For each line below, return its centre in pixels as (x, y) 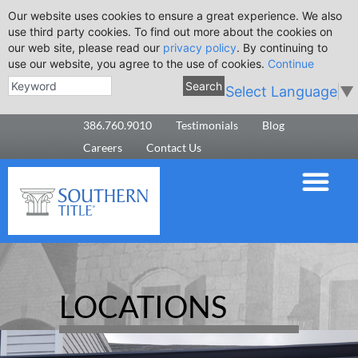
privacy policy (200, 48)
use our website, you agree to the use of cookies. (138, 64)
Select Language (282, 92)
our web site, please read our (86, 48)
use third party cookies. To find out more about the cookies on (170, 32)
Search (204, 86)
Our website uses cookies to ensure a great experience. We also (175, 16)
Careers (103, 147)
